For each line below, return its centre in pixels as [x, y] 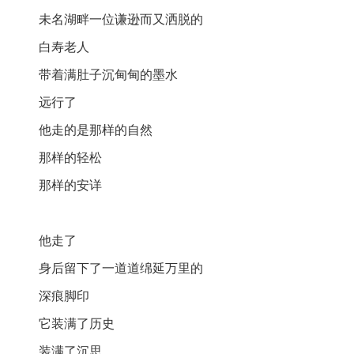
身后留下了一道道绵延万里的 [121, 268]
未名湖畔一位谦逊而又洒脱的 [121, 19]
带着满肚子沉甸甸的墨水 [109, 74]
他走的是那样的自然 [96, 130]
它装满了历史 [77, 323]
